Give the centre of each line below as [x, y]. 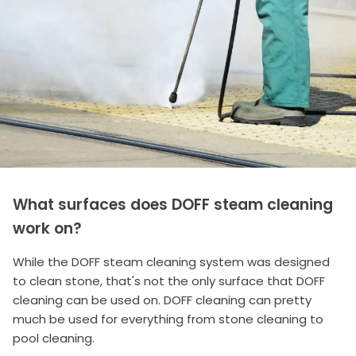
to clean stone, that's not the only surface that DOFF [169, 281]
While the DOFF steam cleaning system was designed [171, 262]
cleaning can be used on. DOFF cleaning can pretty [162, 300]
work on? [47, 229]
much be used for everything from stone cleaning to [168, 319]
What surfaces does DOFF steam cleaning [173, 205]
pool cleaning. [54, 339]
